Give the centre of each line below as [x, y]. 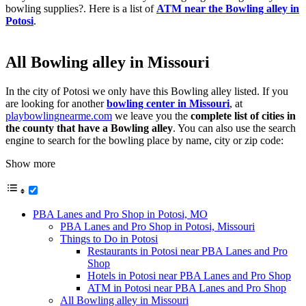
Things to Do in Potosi [109, 239]
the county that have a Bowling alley [89, 128]
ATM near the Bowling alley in [228, 9]
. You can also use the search [234, 128]
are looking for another [56, 104]
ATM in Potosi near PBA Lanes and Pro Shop [187, 288]
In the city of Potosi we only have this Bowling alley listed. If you [147, 92]
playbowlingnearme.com [59, 116]
